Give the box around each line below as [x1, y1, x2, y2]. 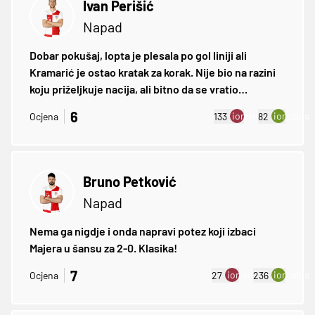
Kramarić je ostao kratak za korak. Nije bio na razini [30, 65, 276, 79]
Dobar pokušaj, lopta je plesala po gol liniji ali [30, 48, 247, 62]
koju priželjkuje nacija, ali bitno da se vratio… [30, 82, 247, 96]
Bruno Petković [83, 172, 176, 190]
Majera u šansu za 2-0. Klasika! [30, 240, 177, 255]
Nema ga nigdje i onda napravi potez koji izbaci [30, 224, 256, 238]
